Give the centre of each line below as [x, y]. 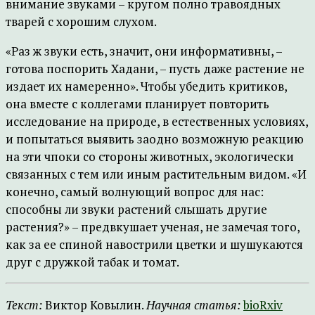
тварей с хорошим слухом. [81, 21]
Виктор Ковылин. [94, 305]
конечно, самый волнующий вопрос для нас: [135, 192]
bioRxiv [263, 305]
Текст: [24, 305]
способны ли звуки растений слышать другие [136, 209]
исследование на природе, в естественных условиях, [157, 121]
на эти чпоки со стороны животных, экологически [150, 156]
